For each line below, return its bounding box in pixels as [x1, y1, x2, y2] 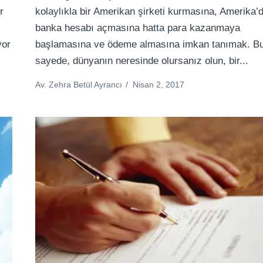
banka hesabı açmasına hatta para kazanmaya [35, 22, 241, 34]
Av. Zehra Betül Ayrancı [35, 80, 123, 90]
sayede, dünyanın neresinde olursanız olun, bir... [35, 55, 249, 67]
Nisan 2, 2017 [133, 80, 185, 90]
